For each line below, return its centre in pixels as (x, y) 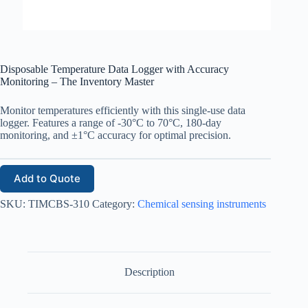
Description (149, 272)
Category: (115, 203)
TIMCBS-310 (59, 203)
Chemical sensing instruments (202, 203)
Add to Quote (47, 179)
